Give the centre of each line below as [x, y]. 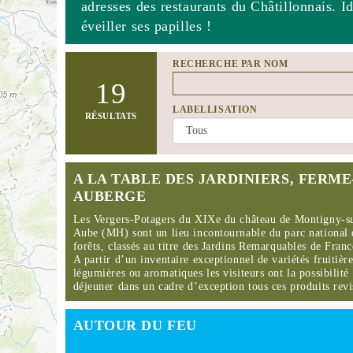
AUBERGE [110, 196]
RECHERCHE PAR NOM [230, 64]
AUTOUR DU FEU [135, 325]
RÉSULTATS [111, 116]
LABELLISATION [215, 110]
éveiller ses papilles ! [146, 26]
